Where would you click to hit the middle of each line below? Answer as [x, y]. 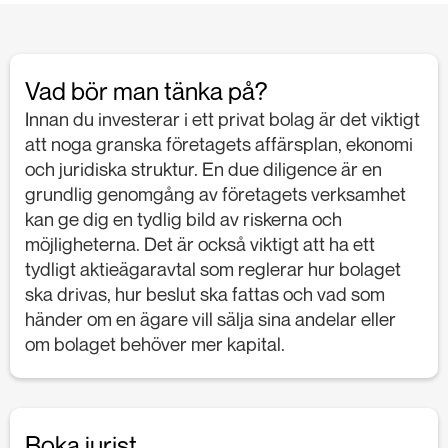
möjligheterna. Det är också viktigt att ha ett [200, 243]
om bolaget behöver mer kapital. [155, 343]
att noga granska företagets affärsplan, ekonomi [219, 143]
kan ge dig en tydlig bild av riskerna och [183, 218]
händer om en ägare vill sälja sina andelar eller [210, 318]
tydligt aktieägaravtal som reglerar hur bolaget [213, 268]
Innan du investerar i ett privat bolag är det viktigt [222, 118]
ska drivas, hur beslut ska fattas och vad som [205, 293]
